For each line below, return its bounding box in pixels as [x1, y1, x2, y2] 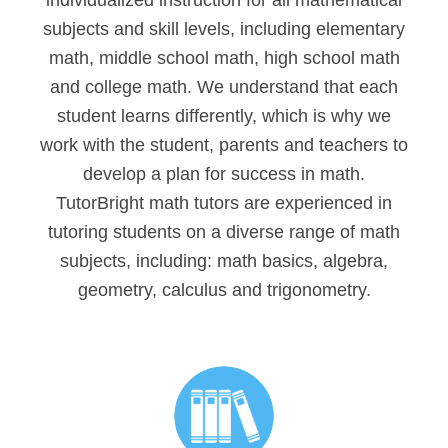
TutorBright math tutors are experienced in [56, 193, 392, 214]
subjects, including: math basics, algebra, [60, 251, 388, 272]
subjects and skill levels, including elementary [43, 19, 405, 40]
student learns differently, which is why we [57, 106, 391, 127]
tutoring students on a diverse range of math [48, 222, 400, 243]
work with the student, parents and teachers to [40, 135, 408, 156]
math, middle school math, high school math [48, 48, 400, 69]
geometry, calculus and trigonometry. [77, 280, 371, 301]
